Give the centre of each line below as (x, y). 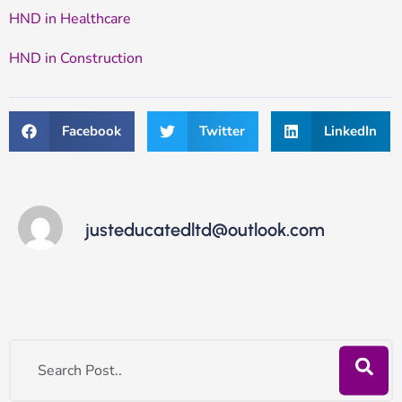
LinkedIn (350, 131)
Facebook (91, 131)
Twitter (222, 131)
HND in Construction (76, 58)
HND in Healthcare (70, 19)
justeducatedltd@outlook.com (205, 229)
